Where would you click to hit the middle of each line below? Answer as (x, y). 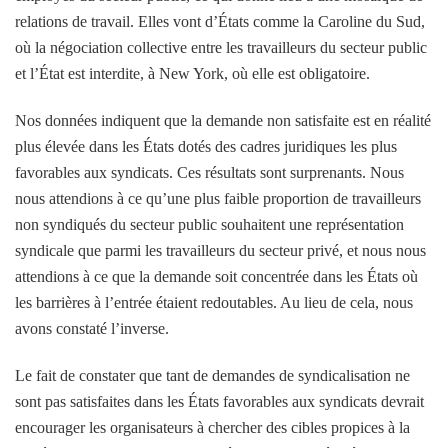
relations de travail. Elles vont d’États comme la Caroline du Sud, (220, 21)
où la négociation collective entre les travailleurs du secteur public (221, 47)
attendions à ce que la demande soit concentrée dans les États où (216, 276)
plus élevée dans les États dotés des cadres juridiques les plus (206, 146)
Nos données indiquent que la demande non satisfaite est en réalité (223, 120)
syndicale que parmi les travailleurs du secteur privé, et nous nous (220, 250)
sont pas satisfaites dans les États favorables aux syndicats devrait (219, 401)
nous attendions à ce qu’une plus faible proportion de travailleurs (218, 198)
